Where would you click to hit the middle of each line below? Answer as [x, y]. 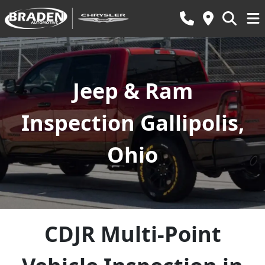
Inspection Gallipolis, [132, 123]
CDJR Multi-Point [132, 234]
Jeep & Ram [132, 91]
